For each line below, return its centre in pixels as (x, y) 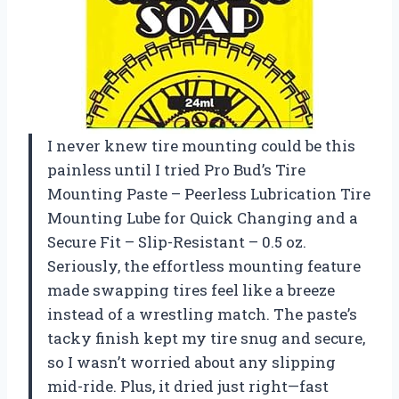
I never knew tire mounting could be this (201, 146)
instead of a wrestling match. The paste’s (202, 314)
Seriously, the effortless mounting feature (204, 266)
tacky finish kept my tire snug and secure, (206, 338)
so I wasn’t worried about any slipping (191, 362)
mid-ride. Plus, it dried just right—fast (188, 387)
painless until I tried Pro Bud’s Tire (176, 170)
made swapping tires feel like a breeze (191, 290)
